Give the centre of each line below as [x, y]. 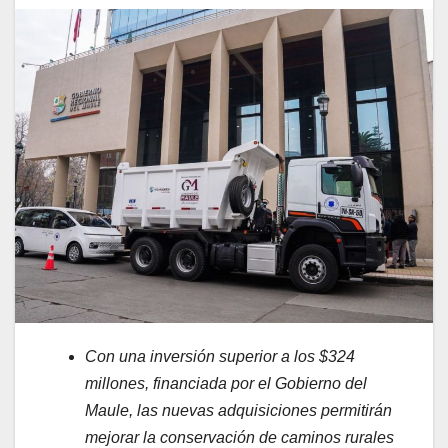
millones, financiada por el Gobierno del [226, 383]
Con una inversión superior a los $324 [220, 356]
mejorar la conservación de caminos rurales [239, 437]
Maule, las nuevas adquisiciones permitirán [238, 410]
